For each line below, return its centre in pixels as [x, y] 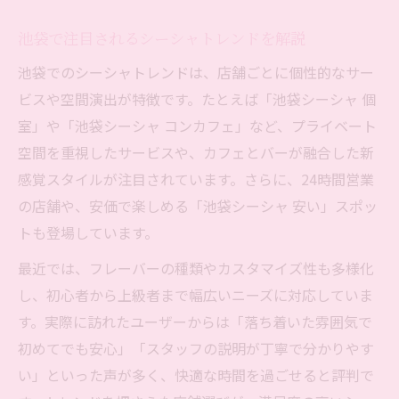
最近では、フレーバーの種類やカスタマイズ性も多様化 [196, 269]
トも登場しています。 [88, 233]
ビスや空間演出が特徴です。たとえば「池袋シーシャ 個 [197, 99]
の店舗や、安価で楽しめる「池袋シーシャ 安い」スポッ [198, 206]
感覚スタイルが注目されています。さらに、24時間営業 [196, 179]
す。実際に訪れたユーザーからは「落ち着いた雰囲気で [195, 322]
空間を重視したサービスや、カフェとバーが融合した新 [196, 153]
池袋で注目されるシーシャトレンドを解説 [162, 38]
